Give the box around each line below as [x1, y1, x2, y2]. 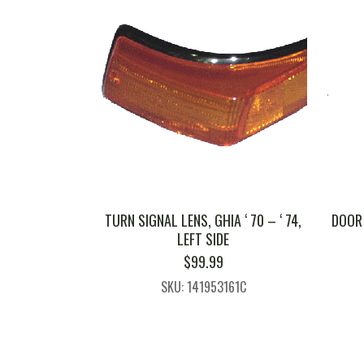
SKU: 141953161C [160, 276, 246, 297]
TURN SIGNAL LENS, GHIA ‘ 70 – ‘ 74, [105, 209, 302, 231]
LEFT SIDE [177, 227, 230, 249]
